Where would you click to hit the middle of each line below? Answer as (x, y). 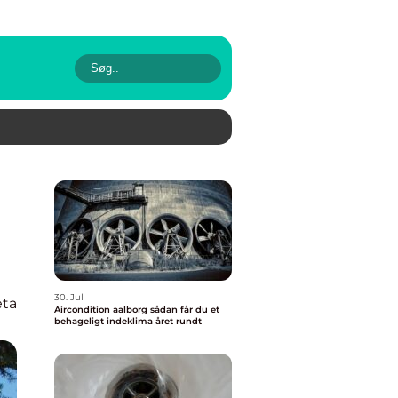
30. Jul (69, 297)
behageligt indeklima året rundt (128, 321)
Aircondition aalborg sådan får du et (102, 310)
